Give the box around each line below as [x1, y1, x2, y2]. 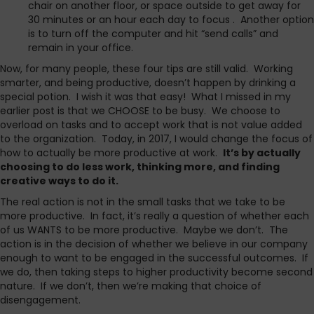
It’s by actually [223, 146, 301, 160]
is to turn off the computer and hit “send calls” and [28, 27, 278, 41]
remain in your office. [28, 41, 133, 55]
